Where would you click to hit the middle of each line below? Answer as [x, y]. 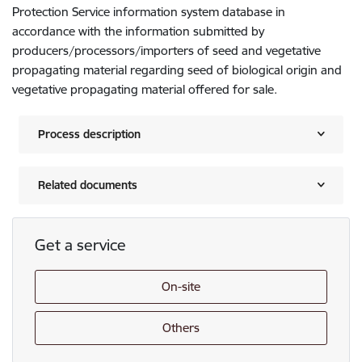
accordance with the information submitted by [138, 31]
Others [181, 328]
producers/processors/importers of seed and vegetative [166, 50]
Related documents [88, 185]
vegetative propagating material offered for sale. [145, 89]
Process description [89, 134]
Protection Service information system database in [149, 11]
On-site [181, 286]
